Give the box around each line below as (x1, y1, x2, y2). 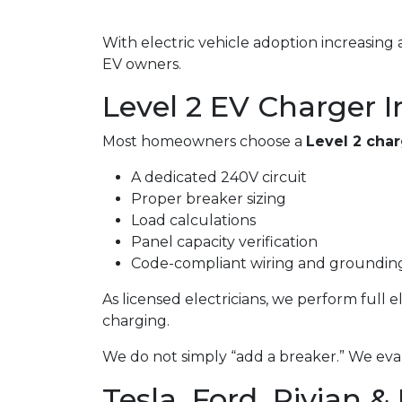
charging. (102, 312, 170, 329)
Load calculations (131, 212, 256, 229)
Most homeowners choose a (102, 133, 306, 150)
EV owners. (102, 56, 181, 73)
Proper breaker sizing (131, 190, 286, 207)
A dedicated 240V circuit (131, 169, 307, 186)
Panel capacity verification (131, 233, 318, 250)
